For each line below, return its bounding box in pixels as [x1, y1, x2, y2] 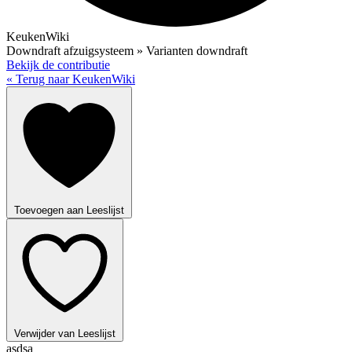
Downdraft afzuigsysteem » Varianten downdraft [6, 43, 247, 57]
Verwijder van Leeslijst [14, 327, 115, 339]
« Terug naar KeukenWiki [6, 71, 135, 86]
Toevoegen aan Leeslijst [14, 203, 124, 216]
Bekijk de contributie [6, 57, 110, 71]
